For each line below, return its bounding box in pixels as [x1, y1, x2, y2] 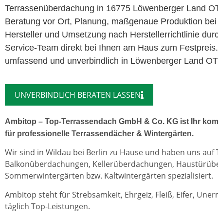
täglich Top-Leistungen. [5, 200, 90, 212]
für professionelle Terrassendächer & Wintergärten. [5, 129, 194, 138]
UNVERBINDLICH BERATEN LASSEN [15, 89, 141, 100]
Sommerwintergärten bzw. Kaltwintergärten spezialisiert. [5, 170, 213, 182]
